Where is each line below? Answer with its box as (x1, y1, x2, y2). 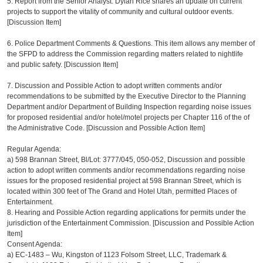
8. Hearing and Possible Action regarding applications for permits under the (7, 208, 247, 217)
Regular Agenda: (7, 145, 62, 153)
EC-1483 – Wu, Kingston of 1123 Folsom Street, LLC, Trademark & (15, 251, 227, 259)
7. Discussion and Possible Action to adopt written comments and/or (7, 82, 222, 90)
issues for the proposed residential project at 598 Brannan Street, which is (7, 177, 242, 185)
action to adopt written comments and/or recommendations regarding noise (7, 166, 246, 174)
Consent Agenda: (7, 240, 63, 248)
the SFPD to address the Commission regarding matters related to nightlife (7, 50, 244, 58)
